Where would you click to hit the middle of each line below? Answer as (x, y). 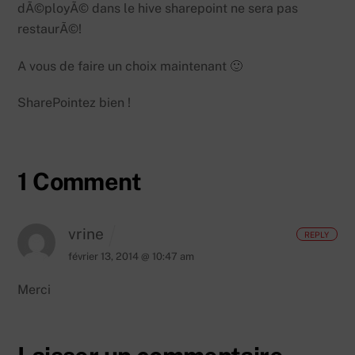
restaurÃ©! (50, 29)
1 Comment (79, 182)
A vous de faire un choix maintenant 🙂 (130, 66)
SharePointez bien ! (74, 103)
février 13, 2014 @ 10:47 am (132, 256)
